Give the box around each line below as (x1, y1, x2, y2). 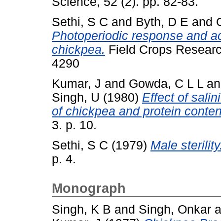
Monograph (52, 181, 126, 196)
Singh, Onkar (139, 203, 211, 217)
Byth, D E (136, 15, 188, 29)
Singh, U (52, 90, 100, 104)
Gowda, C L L (129, 76, 203, 90)
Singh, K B (52, 203, 111, 217)
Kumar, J (52, 76, 101, 90)
